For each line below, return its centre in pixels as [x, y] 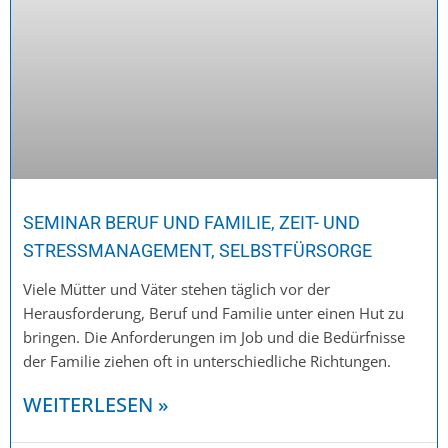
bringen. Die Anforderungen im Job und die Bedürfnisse [214, 336]
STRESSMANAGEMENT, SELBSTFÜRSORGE [197, 250]
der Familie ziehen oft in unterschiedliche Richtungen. [207, 360]
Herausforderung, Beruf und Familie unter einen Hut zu [213, 312]
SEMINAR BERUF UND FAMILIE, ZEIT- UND [191, 222]
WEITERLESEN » [96, 404]
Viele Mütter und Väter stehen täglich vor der [176, 288]
